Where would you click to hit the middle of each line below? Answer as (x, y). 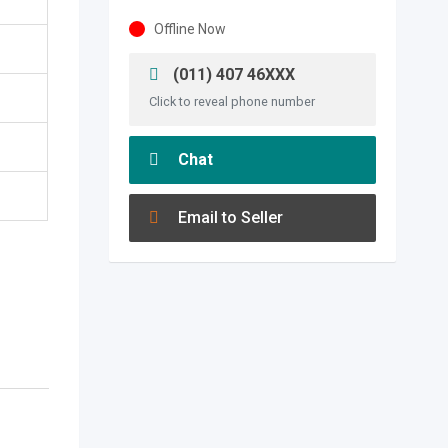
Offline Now (189, 29)
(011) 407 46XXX (231, 74)
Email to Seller (228, 217)
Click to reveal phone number (231, 101)
